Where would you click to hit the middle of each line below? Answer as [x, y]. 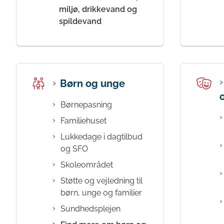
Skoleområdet [87, 164]
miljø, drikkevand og [98, 9]
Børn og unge [92, 83]
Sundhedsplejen [90, 208]
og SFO [74, 148]
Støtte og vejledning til [101, 180]
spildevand [80, 21]
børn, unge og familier [101, 192]
